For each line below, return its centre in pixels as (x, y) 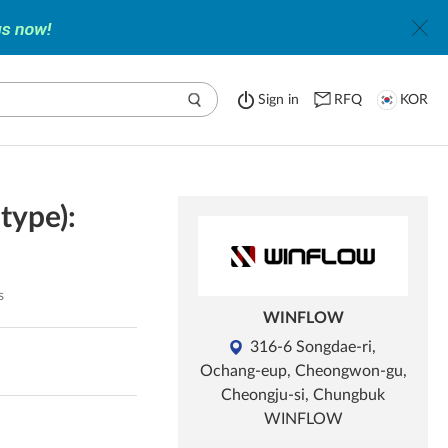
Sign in (278, 100)
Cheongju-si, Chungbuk (303, 395)
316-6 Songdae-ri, (313, 347)
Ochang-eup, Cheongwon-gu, (303, 371)
